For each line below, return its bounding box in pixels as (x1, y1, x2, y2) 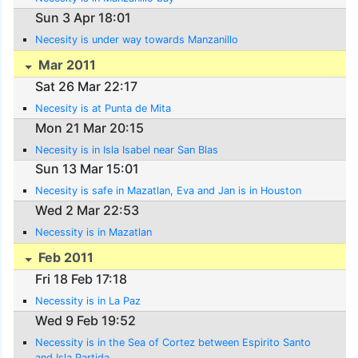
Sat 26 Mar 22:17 (35, 78, 138, 95)
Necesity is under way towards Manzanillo (35, 33, 239, 46)
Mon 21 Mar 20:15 (35, 119, 145, 136)
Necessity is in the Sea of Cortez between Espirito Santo (35, 336, 312, 348)
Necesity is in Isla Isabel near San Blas (35, 143, 219, 156)
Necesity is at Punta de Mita (35, 102, 172, 115)
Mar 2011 (35, 56, 97, 73)
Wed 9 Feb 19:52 (35, 312, 137, 328)
